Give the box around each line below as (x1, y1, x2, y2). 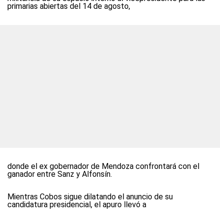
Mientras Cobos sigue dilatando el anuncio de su (7, 192, 173, 201)
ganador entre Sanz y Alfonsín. (7, 169, 112, 179)
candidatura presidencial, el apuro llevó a (7, 200, 146, 209)
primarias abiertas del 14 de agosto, (7, 1, 130, 11)
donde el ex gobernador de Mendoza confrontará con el (7, 162, 199, 171)
